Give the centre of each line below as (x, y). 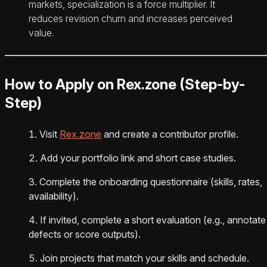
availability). (54, 196)
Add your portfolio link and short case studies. (138, 158)
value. (41, 33)
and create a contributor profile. (170, 134)
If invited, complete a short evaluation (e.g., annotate (153, 220)
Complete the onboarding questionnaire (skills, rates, (151, 182)
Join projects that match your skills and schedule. (145, 258)
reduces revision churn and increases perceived (131, 19)
